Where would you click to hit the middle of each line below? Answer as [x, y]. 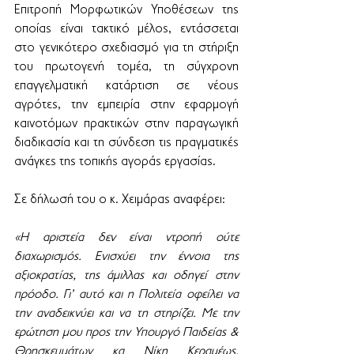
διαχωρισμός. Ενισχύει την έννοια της [126, 257]
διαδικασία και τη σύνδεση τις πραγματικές [126, 143]
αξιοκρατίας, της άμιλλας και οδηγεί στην [126, 276]
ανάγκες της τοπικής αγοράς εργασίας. [115, 162]
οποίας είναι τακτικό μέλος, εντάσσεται [126, 29]
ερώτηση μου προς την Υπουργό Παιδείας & [126, 333]
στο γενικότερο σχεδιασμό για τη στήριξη [126, 48]
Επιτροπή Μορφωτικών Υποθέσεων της [126, 10]
